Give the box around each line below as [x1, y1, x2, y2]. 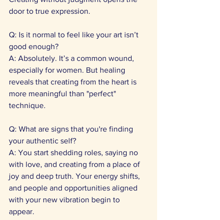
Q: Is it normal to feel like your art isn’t [9, 30, 140, 39]
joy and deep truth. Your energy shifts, [9, 172, 142, 180]
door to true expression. [9, 7, 92, 15]
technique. [9, 101, 48, 110]
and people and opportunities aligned [9, 184, 139, 192]
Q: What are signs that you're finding [9, 125, 135, 133]
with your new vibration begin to [9, 195, 122, 204]
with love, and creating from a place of [9, 160, 142, 168]
